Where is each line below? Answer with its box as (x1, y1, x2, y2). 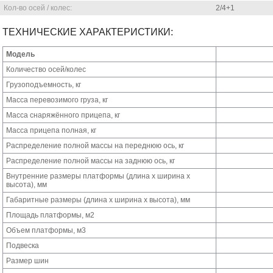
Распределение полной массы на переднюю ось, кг (6, 141, 184, 150)
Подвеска (6, 241, 39, 250)
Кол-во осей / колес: (4, 4, 72, 12)
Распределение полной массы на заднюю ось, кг (6, 157, 175, 165)
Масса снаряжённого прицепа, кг (6, 111, 120, 119)
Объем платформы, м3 (6, 226, 86, 235)
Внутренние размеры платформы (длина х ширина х (6, 172, 190, 180)
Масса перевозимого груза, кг (6, 96, 108, 104)
